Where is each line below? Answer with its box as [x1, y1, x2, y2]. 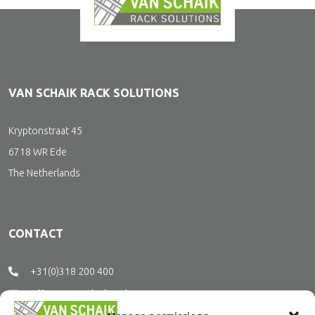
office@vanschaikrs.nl [30, 288, 127, 300]
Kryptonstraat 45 [8, 124, 82, 136]
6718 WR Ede [8, 146, 67, 157]
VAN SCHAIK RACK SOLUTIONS [8, 86, 179, 99]
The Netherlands [8, 167, 80, 179]
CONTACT [8, 226, 63, 240]
